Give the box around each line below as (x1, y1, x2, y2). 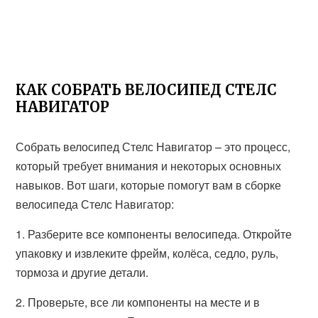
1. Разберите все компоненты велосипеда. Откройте (16, 226, 292, 242)
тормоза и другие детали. (16, 264, 149, 280)
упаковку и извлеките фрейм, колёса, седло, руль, (16, 245, 279, 261)
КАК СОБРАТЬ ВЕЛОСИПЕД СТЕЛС (16, 81, 278, 99)
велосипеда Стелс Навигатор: (16, 196, 175, 212)
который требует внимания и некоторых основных (16, 158, 282, 174)
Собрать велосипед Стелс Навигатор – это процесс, (16, 138, 291, 155)
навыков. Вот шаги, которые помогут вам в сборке (16, 177, 282, 193)
